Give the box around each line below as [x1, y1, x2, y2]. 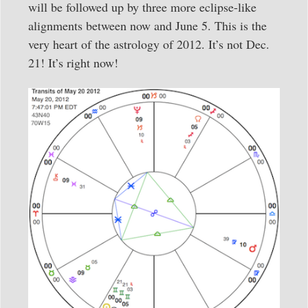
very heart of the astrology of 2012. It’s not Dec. [28, 35, 269, 52]
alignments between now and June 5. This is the [28, 16, 267, 34]
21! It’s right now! [28, 54, 118, 71]
